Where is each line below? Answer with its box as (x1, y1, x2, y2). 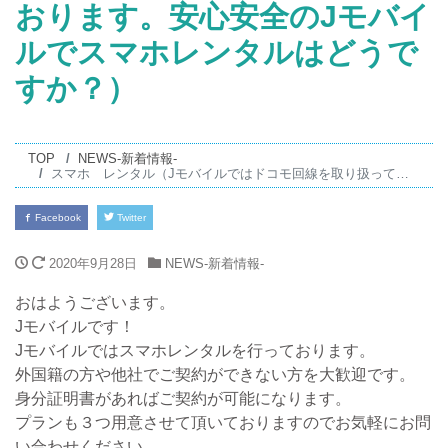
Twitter (114, 212, 146, 224)
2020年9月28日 (49, 256, 137, 272)
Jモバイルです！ (15, 318, 135, 336)
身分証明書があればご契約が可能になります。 (15, 390, 351, 408)
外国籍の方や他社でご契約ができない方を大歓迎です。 (15, 366, 415, 384)
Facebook (32, 212, 81, 224)
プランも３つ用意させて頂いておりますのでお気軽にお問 (15, 414, 431, 432)
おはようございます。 (15, 294, 175, 312)
